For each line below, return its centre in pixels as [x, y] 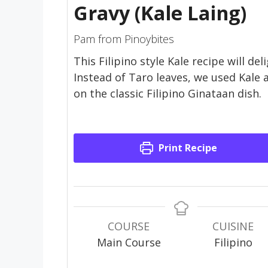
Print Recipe [186, 148]
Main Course [129, 243]
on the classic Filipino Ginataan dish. [167, 94]
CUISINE [233, 226]
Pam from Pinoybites [124, 39]
